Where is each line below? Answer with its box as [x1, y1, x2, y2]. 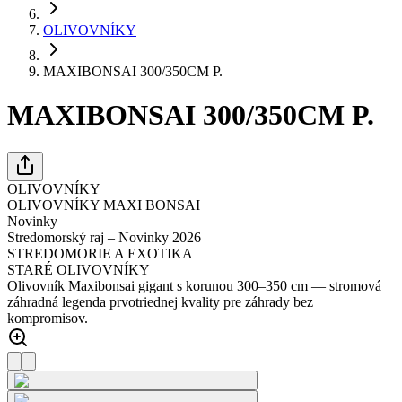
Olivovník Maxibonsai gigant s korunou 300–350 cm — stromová [7, 277, 381, 293]
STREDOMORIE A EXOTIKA [7, 245, 193, 261]
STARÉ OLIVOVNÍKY [7, 261, 150, 277]
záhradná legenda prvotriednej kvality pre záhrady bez [7, 293, 313, 310]
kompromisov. [7, 310, 88, 326]
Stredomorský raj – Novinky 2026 [7, 229, 201, 245]
